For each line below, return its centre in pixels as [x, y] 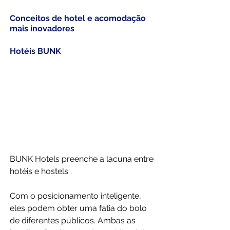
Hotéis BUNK [35, 51]
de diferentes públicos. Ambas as [74, 221]
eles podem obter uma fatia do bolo [79, 208]
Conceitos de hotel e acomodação [79, 18]
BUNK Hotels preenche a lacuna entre [83, 159]
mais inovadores [42, 29]
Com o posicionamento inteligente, [76, 196]
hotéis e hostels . [42, 171]
